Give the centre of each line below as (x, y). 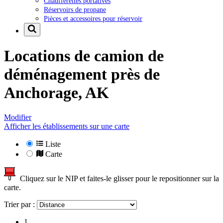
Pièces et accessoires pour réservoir (93, 18)
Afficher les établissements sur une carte (67, 126)
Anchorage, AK (56, 93)
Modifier (18, 117)
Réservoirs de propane (75, 9)
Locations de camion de (84, 56)
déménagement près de (82, 74)
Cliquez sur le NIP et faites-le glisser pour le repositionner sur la (117, 178)
